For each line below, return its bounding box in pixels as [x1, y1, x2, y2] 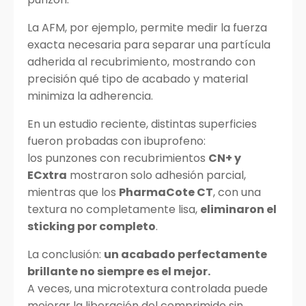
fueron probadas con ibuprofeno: [27, 133, 206, 149]
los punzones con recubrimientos [27, 150, 208, 166]
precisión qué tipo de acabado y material [27, 71, 248, 87]
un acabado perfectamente [104, 247, 267, 262]
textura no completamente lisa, [27, 201, 200, 217]
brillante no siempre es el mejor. [27, 264, 210, 279]
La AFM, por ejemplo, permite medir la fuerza [27, 20, 267, 36]
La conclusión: [27, 247, 104, 262]
